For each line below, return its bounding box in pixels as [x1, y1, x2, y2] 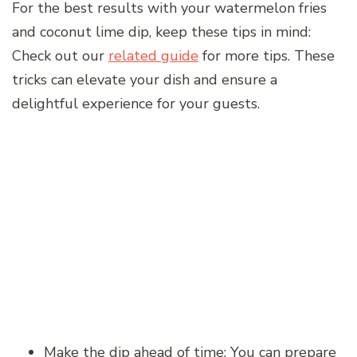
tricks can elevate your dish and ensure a [12, 70, 277, 90]
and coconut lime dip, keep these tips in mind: [12, 22, 311, 42]
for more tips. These [198, 46, 335, 66]
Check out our [12, 46, 108, 66]
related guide [108, 46, 198, 66]
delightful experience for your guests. [12, 94, 260, 114]
